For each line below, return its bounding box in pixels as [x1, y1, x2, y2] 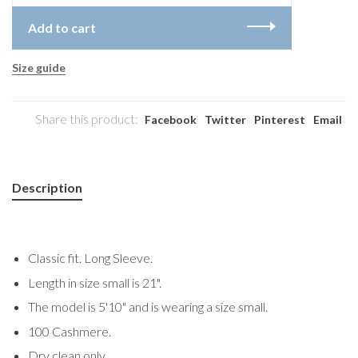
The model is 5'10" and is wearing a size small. [28, 299, 268, 315]
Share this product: [35, 111, 138, 127]
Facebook [145, 113, 197, 127]
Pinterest [254, 113, 305, 127]
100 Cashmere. [28, 323, 111, 339]
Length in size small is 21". [28, 274, 161, 290]
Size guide [12, 61, 66, 75]
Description [12, 180, 82, 196]
